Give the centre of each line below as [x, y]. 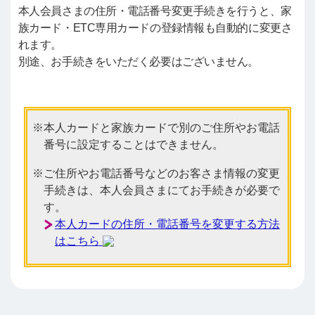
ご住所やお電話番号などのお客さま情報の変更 [161, 173]
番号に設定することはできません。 [133, 144]
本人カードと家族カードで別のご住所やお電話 [161, 127]
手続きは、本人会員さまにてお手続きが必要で [161, 190]
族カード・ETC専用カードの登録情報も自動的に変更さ [155, 27]
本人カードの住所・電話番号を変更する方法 [167, 224]
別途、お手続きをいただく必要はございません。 [138, 61]
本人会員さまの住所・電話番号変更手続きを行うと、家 [155, 11]
